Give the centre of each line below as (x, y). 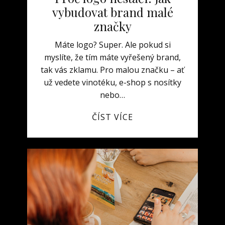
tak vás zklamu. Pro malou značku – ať (113, 70)
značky (113, 26)
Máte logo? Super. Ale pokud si (113, 45)
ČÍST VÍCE (113, 117)
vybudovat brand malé (113, 12)
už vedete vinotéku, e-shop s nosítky (113, 82)
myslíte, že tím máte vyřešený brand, (113, 57)
